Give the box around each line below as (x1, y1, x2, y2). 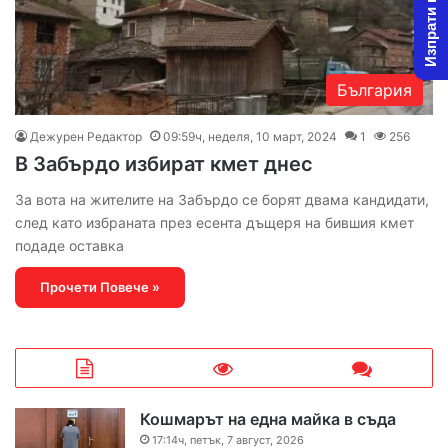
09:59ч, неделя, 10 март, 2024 (163, 128, 337, 144)
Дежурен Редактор (30, 128, 142, 144)
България (337, 79, 412, 100)
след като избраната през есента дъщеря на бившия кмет (15, 213, 414, 231)
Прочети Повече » (40, 278, 160, 295)
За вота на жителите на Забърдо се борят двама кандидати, (15, 190, 429, 208)
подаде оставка (15, 236, 124, 254)
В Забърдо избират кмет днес (15, 151, 313, 176)
